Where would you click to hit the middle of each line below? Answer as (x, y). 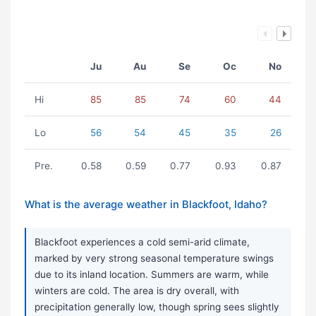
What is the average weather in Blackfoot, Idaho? (146, 205)
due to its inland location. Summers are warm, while (152, 275)
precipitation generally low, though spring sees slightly (157, 307)
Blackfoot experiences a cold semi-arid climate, (142, 242)
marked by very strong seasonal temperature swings (154, 259)
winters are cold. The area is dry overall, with (137, 291)
